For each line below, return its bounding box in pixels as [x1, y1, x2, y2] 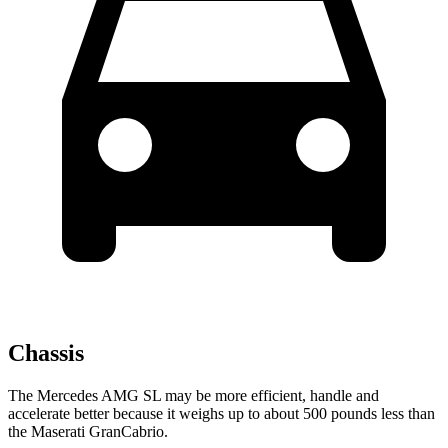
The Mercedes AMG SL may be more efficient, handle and [8, 387, 379, 404]
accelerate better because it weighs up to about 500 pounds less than [8, 405, 435, 422]
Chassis [8, 340, 84, 367]
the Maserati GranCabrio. [8, 423, 168, 440]
